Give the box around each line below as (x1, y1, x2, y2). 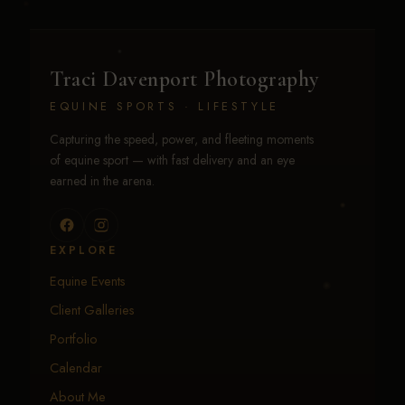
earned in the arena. (50, 172, 155, 191)
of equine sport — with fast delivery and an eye (50, 151, 295, 170)
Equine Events (50, 271, 126, 291)
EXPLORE (50, 242, 118, 259)
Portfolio (50, 329, 98, 349)
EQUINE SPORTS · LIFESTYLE (50, 98, 279, 116)
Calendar (50, 358, 102, 378)
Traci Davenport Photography (50, 66, 319, 93)
